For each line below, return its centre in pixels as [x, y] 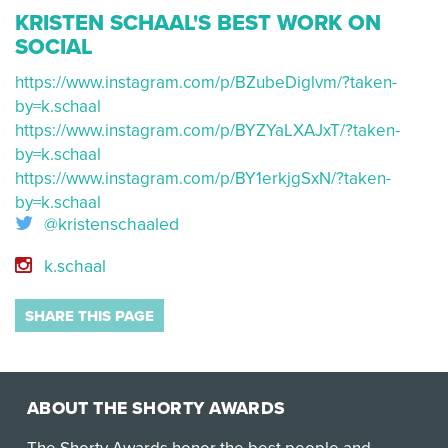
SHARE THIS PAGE [89, 316]
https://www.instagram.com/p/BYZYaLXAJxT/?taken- [207, 130]
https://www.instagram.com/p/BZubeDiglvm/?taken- [206, 82]
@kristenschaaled [109, 224]
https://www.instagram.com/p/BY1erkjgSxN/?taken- [203, 178]
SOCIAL [54, 47]
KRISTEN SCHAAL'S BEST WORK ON [198, 23]
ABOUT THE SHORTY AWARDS [156, 408]
